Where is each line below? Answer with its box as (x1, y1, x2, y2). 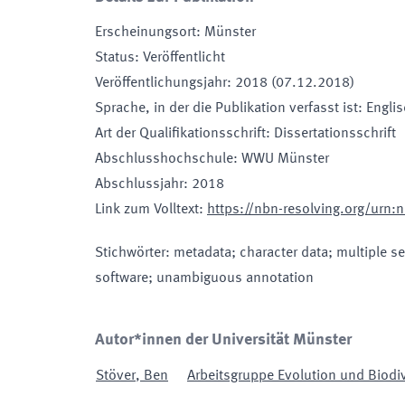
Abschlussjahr (95, 177, 184, 192)
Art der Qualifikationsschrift (95, 127, 266, 141)
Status (95, 51, 135, 65)
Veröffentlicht (143, 51, 225, 65)
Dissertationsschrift (274, 127, 396, 141)
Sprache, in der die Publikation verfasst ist (95, 101, 358, 116)
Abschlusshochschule (95, 152, 233, 166)
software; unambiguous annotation (95, 271, 314, 286)
